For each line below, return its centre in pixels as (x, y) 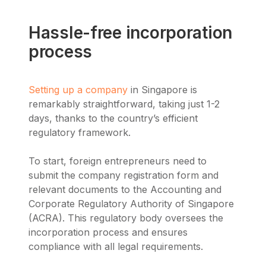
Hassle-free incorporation (130, 32)
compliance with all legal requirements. (116, 247)
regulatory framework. (80, 133)
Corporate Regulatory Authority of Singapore (131, 204)
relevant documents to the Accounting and (125, 190)
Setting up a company (78, 90)
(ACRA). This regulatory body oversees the (126, 218)
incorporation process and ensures (108, 232)
